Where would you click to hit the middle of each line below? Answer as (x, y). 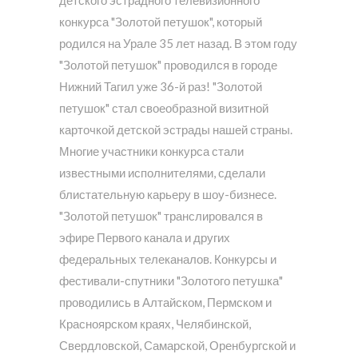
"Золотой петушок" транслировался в (161, 216)
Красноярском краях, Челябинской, (155, 324)
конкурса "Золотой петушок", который (161, 22)
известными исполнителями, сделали (162, 173)
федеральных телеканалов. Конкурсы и (168, 259)
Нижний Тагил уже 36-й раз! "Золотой (161, 87)
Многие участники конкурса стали (151, 151)
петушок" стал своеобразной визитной (164, 108)
